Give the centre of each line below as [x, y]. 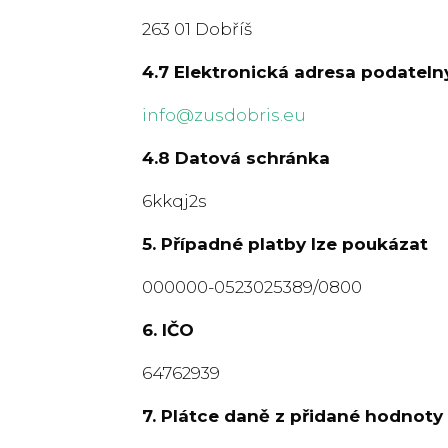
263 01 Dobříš [197, 28]
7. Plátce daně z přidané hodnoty [292, 415]
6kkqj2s [174, 200]
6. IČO [168, 329]
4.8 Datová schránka [236, 157]
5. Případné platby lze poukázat [285, 243]
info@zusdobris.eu [224, 114]
